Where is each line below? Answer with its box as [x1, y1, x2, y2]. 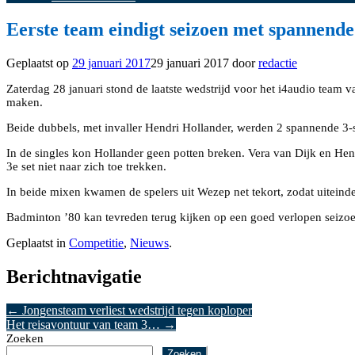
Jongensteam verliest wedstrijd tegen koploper [19, 303, 252, 317]
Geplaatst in [6, 236, 69, 250]
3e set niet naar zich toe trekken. [6, 160, 166, 173]
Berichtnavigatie [6, 265, 142, 287]
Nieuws [130, 236, 169, 250]
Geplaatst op [6, 56, 72, 70]
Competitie [69, 236, 124, 250]
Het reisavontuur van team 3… [6, 317, 163, 331]
